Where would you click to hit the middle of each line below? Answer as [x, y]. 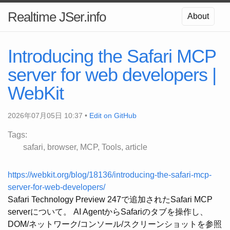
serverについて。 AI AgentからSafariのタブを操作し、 [108, 212]
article [136, 147]
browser [62, 147]
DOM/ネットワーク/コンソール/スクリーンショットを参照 [115, 224]
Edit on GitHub [113, 116]
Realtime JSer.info [57, 17]
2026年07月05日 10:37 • [49, 116]
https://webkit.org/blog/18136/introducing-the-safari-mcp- [110, 175]
